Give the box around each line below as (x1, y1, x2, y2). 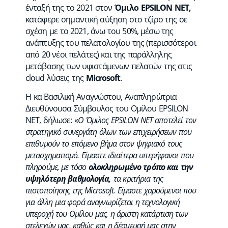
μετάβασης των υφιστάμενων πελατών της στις (25, 61, 192, 72)
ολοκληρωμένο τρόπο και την (88, 161, 193, 173)
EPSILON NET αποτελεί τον (110, 114, 196, 126)
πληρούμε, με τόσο (25, 161, 89, 173)
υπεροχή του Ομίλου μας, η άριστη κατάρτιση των (25, 208, 188, 219)
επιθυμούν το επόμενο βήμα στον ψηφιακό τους (25, 137, 182, 149)
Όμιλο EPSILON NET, (114, 2, 191, 14)
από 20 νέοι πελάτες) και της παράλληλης (25, 49, 172, 61)
